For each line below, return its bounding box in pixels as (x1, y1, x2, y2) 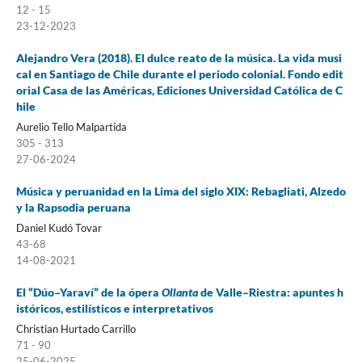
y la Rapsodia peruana (15, 200, 131, 214)
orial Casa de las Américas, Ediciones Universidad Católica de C (15, 82, 343, 97)
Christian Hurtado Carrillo (15, 322, 136, 335)
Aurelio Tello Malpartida (15, 120, 127, 133)
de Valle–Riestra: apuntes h (200, 284, 343, 299)
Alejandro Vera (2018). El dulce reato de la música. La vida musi (15, 50, 342, 65)
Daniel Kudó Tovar (15, 221, 102, 234)
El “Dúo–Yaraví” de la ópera (15, 284, 162, 299)
